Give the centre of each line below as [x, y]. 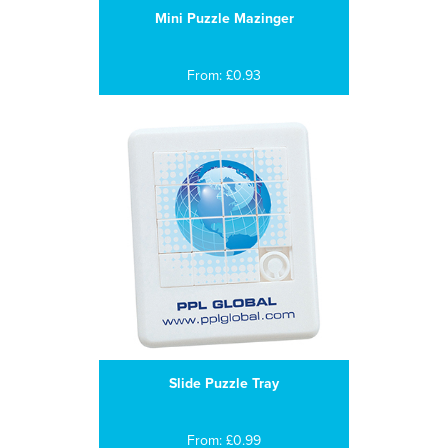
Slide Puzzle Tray [224, 383]
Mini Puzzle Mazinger [224, 18]
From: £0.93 [224, 75]
